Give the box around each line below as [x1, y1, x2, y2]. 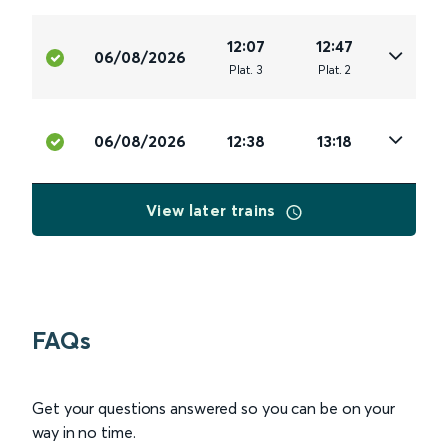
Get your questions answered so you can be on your [32, 398, 396, 419]
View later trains [146, 200, 280, 221]
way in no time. [32, 422, 136, 443]
